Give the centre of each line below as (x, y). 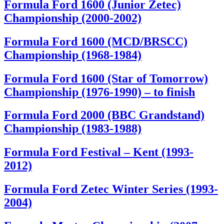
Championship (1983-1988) (73, 129)
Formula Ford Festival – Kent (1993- (99, 152)
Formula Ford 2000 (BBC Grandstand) (104, 115)
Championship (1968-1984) (73, 55)
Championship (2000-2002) (73, 18)
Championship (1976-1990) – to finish (99, 92)
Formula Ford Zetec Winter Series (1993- (111, 189)
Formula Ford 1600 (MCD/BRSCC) (96, 41)
